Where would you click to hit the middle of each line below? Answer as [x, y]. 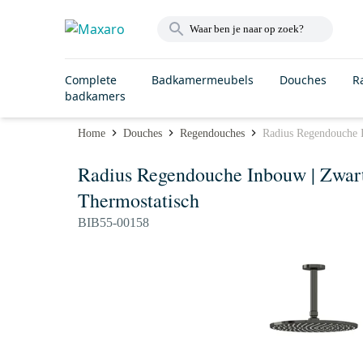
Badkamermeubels [203, 80]
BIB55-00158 [113, 222]
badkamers [95, 96]
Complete [91, 80]
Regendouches [212, 133]
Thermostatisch [139, 200]
